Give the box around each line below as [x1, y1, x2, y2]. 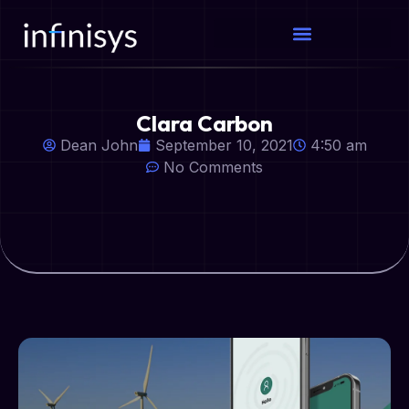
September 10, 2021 [154, 136, 293, 155]
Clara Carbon [136, 110, 273, 138]
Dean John [59, 136, 138, 155]
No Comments [163, 158, 263, 177]
